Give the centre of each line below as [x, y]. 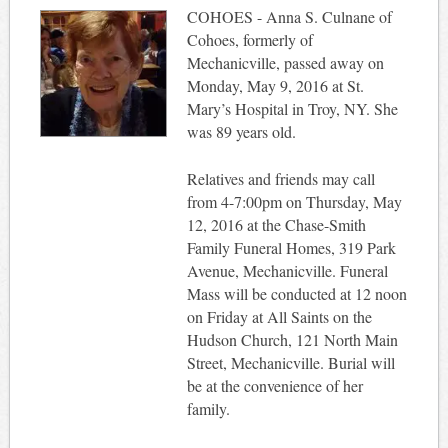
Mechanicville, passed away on [285, 62]
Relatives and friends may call [280, 178]
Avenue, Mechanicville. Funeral [287, 270]
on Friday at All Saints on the [279, 316]
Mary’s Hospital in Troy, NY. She [292, 108]
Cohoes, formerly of [249, 39]
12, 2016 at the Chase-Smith [276, 224]
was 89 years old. [241, 131]
